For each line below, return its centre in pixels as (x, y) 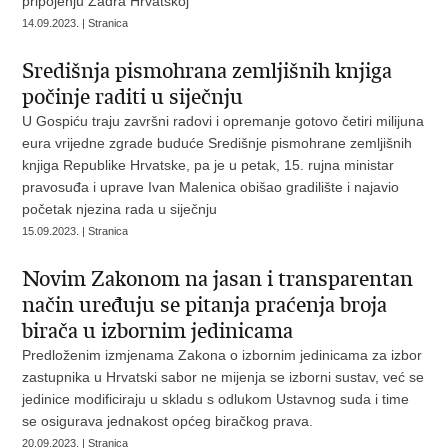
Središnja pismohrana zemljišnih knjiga (207, 71)
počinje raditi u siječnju (133, 97)
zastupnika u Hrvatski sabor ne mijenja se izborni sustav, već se (223, 377)
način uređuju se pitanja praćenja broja (205, 305)
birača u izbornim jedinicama (158, 331)
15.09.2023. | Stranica (75, 231)
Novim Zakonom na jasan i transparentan (218, 279)
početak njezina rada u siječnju (120, 209)
